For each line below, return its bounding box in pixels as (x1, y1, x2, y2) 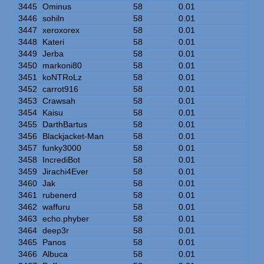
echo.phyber (42, 213, 89, 223)
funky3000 (42, 143, 81, 153)
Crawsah (42, 95, 75, 105)
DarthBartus (42, 119, 87, 129)
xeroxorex (42, 25, 80, 35)
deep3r (42, 225, 69, 235)
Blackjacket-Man (42, 131, 104, 141)
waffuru (42, 202, 70, 212)
